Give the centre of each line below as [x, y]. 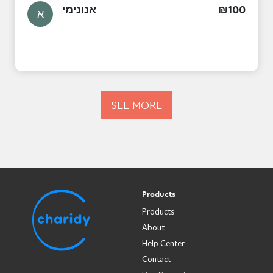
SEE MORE [136, 105]
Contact [156, 259]
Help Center [163, 243]
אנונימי [79, 10]
